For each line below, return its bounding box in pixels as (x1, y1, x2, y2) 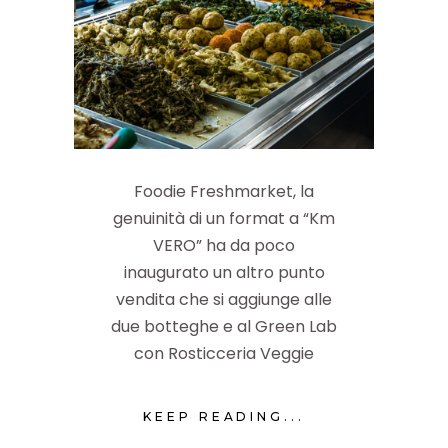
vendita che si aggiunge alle (116, 287, 332, 311)
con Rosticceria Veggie (134, 341, 314, 365)
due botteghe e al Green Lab (111, 314, 337, 338)
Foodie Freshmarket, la (134, 179, 314, 203)
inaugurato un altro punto (123, 260, 325, 284)
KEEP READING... (142, 409, 306, 425)
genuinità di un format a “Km (113, 206, 335, 230)
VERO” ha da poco (153, 233, 295, 257)
